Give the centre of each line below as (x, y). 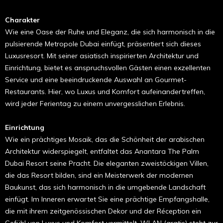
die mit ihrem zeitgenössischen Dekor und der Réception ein (103, 211)
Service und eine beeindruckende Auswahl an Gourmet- (96, 79)
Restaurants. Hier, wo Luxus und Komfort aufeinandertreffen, (105, 91)
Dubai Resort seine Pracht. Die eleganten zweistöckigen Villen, (107, 163)
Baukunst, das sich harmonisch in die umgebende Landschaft (105, 187)
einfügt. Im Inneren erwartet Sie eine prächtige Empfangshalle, (107, 199)
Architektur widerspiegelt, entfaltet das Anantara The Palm (102, 151)
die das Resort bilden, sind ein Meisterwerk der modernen (99, 175)
